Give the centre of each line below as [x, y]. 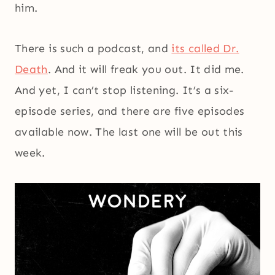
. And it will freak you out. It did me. [146, 70]
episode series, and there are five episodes [130, 111]
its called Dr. [205, 49]
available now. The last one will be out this [129, 132]
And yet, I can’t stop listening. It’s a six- [124, 91]
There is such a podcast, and [93, 49]
